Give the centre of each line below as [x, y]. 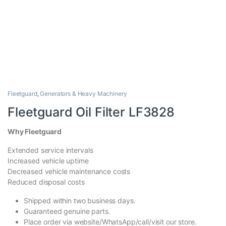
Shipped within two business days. [80, 201]
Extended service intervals [50, 150]
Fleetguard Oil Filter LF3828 [91, 112]
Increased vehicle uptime [48, 161]
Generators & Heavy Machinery [83, 94]
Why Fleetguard [35, 132]
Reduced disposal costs [46, 182]
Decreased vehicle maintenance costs [69, 172]
